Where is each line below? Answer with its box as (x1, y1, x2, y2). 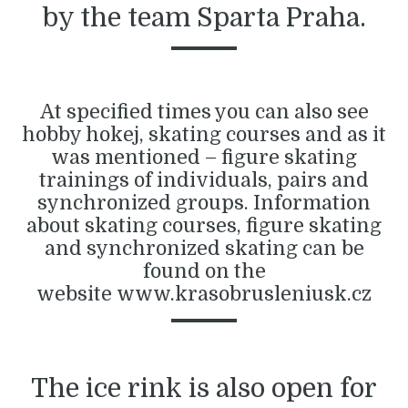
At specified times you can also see (39, 100, 369, 123)
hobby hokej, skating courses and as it (22, 123, 386, 146)
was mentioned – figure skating (51, 146, 357, 168)
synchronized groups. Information (37, 191, 371, 214)
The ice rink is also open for (31, 373, 377, 404)
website (36, 282, 112, 305)
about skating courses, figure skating (26, 214, 382, 237)
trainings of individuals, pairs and (39, 168, 369, 191)
